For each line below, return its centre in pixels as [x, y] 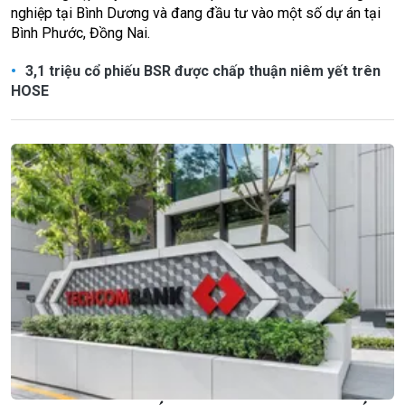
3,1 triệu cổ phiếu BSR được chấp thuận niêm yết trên [201, 71]
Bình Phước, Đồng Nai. [80, 33]
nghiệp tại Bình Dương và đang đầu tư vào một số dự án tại [196, 14]
